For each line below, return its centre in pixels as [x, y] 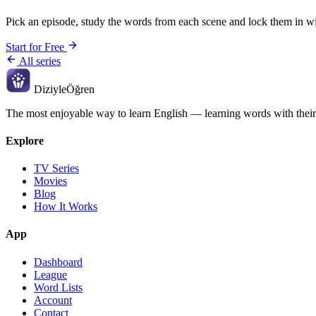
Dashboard [58, 262]
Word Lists [58, 287]
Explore [25, 140]
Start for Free [36, 47]
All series [39, 61]
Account [53, 300]
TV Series [56, 169]
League [50, 274]
